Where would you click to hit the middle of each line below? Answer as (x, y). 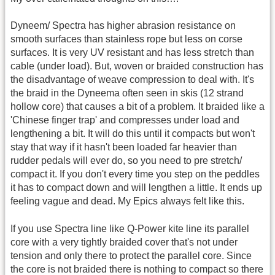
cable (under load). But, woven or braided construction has (137, 66)
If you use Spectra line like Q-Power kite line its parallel (130, 228)
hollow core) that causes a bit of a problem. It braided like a (137, 107)
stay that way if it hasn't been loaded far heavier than (124, 147)
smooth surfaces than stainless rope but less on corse (126, 39)
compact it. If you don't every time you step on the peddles (135, 174)
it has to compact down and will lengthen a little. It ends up (136, 188)
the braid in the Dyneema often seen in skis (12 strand (127, 93)
